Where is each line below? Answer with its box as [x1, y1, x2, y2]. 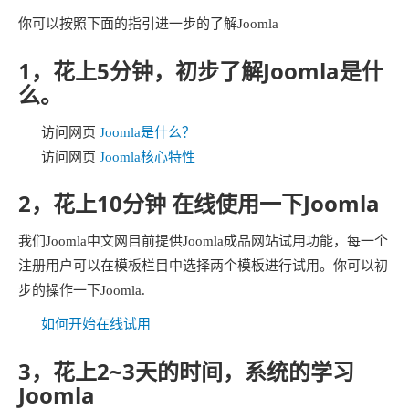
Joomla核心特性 [100, 149, 195, 164]
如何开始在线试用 [41, 317, 151, 331]
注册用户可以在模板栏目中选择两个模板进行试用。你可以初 [18, 258, 388, 273]
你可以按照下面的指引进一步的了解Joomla [18, 16, 278, 31]
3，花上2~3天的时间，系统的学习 [18, 355, 354, 386]
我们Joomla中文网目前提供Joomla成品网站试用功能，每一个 [18, 234, 388, 248]
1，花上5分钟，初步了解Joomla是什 [18, 55, 383, 86]
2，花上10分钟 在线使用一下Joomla [18, 188, 380, 218]
